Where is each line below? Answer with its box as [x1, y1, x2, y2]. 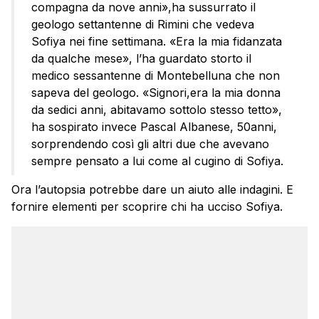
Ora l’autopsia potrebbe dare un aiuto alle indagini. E [11, 182, 293, 197]
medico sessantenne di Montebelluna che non [31, 68, 280, 83]
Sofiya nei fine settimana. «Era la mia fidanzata [31, 34, 282, 49]
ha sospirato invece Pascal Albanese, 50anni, [31, 120, 277, 135]
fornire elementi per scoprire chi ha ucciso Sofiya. [11, 199, 283, 214]
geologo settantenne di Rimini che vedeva [31, 17, 254, 32]
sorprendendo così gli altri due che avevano [31, 137, 269, 152]
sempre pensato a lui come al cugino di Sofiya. [31, 154, 283, 169]
